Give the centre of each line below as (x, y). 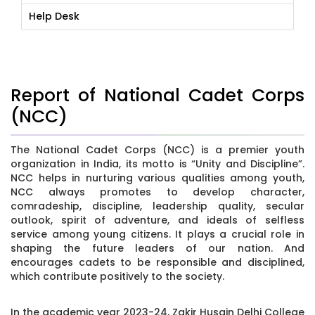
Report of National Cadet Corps (157, 95)
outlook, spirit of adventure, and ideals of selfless (157, 220)
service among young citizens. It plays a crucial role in (157, 234)
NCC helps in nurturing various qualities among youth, (157, 178)
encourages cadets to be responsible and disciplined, (157, 262)
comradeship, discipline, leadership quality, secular (157, 206)
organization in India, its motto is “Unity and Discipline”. (157, 163)
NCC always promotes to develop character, (157, 192)
